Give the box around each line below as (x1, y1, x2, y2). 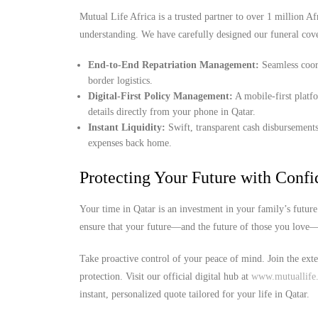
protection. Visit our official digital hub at (79, 271, 251, 282)
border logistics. (88, 75, 153, 86)
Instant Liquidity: (88, 122, 166, 133)
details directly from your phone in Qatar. (88, 106, 256, 117)
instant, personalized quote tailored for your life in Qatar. (79, 289, 309, 300)
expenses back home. (88, 138, 172, 148)
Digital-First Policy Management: (88, 91, 234, 102)
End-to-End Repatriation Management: (88, 60, 260, 70)
